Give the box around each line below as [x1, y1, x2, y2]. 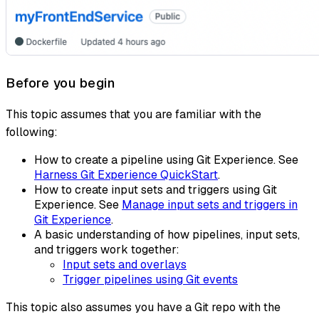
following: [6, 124, 58, 140]
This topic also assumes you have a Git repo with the [6, 299, 281, 315]
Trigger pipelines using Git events [63, 271, 238, 287]
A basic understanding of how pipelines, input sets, [34, 226, 300, 242]
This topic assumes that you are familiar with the [6, 106, 261, 122]
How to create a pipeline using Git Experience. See [34, 152, 298, 167]
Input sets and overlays [63, 256, 187, 272]
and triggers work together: [34, 241, 179, 257]
